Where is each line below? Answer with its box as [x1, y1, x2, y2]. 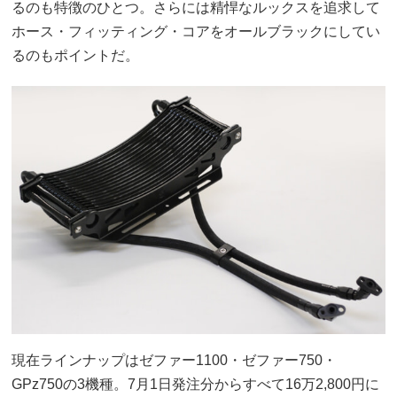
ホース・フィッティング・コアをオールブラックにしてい [12, 23, 381, 39]
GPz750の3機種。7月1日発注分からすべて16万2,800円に [12, 377, 380, 393]
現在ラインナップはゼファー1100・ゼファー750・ [12, 353, 338, 369]
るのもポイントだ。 [12, 47, 140, 63]
